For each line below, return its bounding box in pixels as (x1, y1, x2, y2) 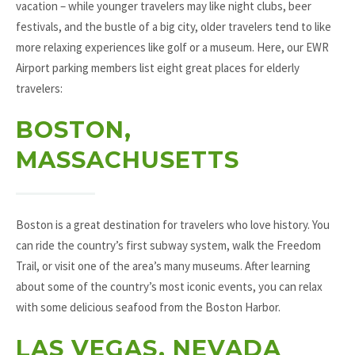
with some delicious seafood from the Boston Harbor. (16, 299, 281, 315)
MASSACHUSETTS (16, 145, 239, 174)
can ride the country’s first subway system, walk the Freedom (16, 237, 321, 253)
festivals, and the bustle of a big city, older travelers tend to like (16, 18, 331, 34)
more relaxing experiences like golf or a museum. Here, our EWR (16, 39, 329, 55)
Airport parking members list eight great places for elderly (16, 59, 300, 75)
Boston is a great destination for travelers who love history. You (16, 216, 330, 232)
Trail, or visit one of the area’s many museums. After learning (16, 258, 311, 273)
